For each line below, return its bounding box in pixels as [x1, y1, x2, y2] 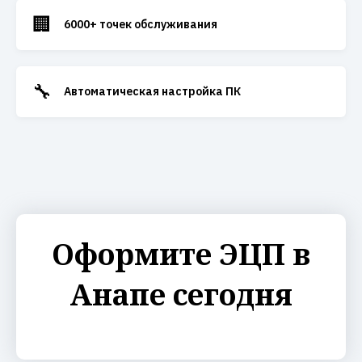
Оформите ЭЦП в [52, 234, 310, 274]
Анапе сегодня [69, 275, 293, 314]
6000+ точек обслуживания [64, 17, 217, 32]
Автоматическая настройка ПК [64, 84, 241, 99]
